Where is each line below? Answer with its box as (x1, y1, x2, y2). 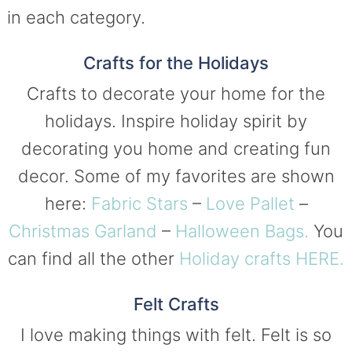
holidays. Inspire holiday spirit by (45, 111, 307, 132)
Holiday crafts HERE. (179, 248, 344, 269)
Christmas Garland (9, 221, 157, 242)
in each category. (6, 7, 145, 28)
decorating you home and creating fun (21, 138, 331, 159)
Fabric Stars (90, 193, 188, 214)
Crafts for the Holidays (83, 53, 269, 74)
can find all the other (8, 248, 179, 269)
